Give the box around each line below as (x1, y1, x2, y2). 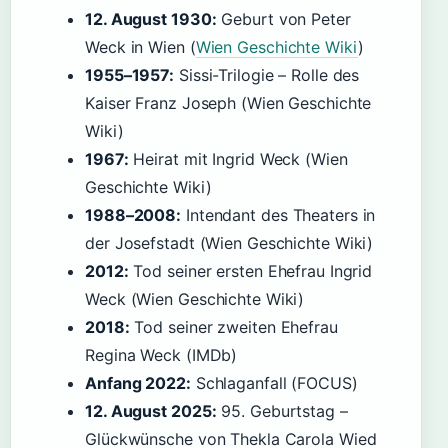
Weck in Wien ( (85, 37, 196, 57)
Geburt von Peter (216, 9, 351, 29)
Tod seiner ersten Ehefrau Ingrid (128, 261, 373, 281)
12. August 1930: (85, 9, 217, 29)
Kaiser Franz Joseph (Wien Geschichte (85, 93, 372, 113)
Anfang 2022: (85, 373, 191, 393)
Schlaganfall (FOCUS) (190, 373, 358, 393)
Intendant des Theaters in (181, 205, 376, 225)
